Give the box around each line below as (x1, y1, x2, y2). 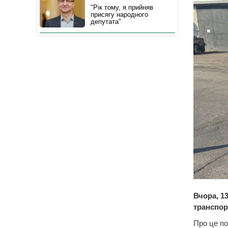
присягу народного (91, 11, 148, 18)
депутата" (91, 18, 121, 25)
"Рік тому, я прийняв (91, 4, 153, 11)
